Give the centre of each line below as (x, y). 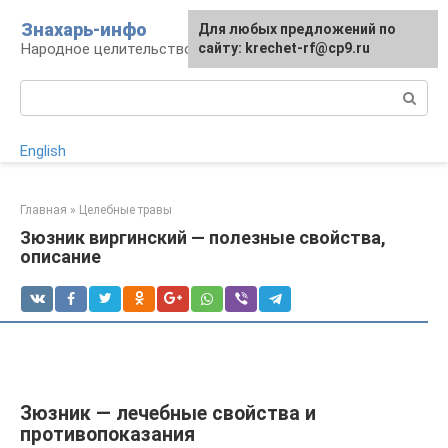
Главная (43, 210)
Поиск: (43, 90)
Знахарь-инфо (84, 29)
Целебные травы (125, 210)
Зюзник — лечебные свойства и (168, 414)
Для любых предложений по (297, 29)
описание (60, 256)
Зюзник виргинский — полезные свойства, (203, 237)
